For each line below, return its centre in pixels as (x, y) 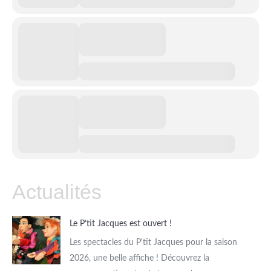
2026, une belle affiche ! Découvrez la (139, 259)
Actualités (57, 192)
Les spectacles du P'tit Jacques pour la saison (153, 243)
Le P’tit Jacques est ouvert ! (121, 224)
